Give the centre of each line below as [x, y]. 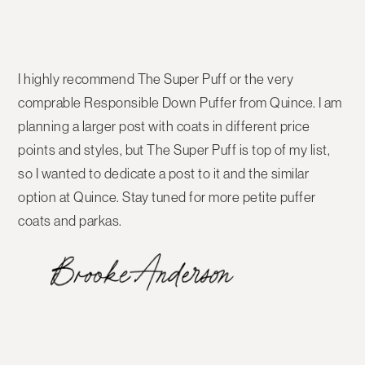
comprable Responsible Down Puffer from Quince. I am [180, 103]
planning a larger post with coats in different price [164, 127]
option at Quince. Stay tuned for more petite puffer [167, 198]
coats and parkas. [70, 221]
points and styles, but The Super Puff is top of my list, [174, 150]
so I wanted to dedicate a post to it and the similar [164, 174]
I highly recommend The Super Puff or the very [156, 79]
